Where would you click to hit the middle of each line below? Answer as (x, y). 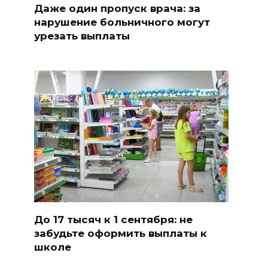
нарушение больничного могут (122, 22)
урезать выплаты (82, 36)
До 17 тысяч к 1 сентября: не (113, 219)
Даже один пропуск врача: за (117, 8)
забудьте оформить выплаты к (120, 233)
